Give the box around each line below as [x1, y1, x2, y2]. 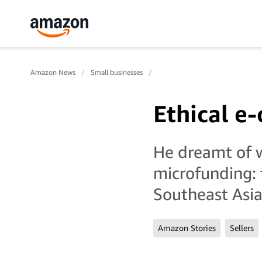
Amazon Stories [158, 223, 216, 233]
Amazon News [30, 68, 75, 77]
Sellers [230, 223, 254, 233]
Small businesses [91, 68, 143, 77]
